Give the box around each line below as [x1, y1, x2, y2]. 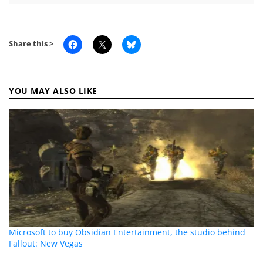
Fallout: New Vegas [9, 238, 83, 249]
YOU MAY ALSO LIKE [9, 85, 97, 97]
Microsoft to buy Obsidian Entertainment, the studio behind [9, 227, 246, 238]
